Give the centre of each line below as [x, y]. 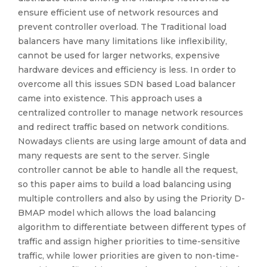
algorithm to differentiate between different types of [132, 227]
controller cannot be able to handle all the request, [128, 170]
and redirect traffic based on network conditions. [123, 127]
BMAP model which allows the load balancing [117, 213]
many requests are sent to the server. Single [114, 156]
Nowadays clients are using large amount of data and [132, 141]
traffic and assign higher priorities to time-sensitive [129, 241]
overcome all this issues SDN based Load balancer [127, 84]
